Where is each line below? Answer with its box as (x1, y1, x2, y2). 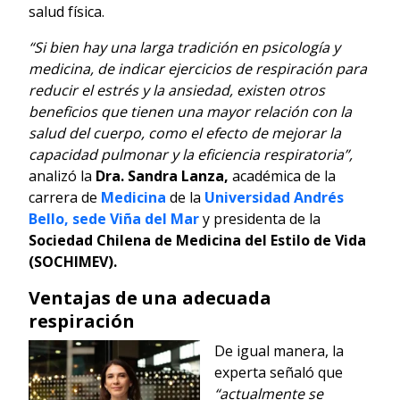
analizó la (29, 165, 96, 186)
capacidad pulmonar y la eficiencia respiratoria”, (29, 144, 353, 164)
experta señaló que (214, 362, 343, 382)
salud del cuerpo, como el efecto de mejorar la (29, 122, 341, 143)
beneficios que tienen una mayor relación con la (29, 101, 352, 121)
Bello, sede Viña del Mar (29, 208, 199, 229)
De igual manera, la (214, 340, 344, 361)
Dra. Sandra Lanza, (96, 165, 229, 186)
